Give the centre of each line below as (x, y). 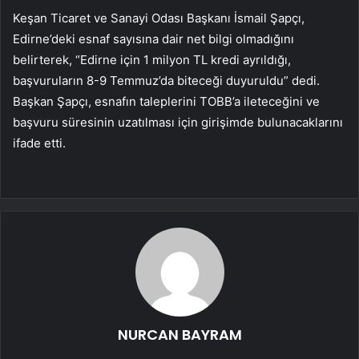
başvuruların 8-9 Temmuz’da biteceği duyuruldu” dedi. (166, 81)
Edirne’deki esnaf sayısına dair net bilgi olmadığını (153, 39)
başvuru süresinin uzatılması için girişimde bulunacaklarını (178, 123)
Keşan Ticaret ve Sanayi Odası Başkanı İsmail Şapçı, (159, 18)
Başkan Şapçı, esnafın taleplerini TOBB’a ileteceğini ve (166, 102)
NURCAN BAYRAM (179, 335)
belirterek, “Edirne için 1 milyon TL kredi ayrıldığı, (152, 60)
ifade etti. (39, 143)
